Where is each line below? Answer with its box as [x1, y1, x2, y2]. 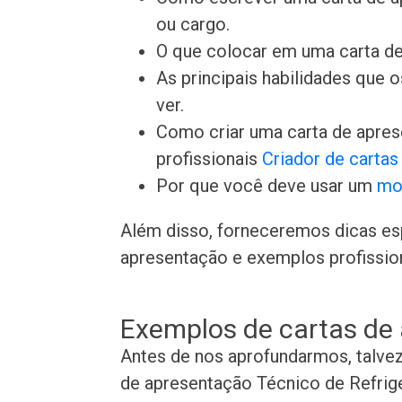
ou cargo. [156, 13, 231, 35]
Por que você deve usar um [156, 175, 378, 197]
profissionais [156, 148, 263, 170]
